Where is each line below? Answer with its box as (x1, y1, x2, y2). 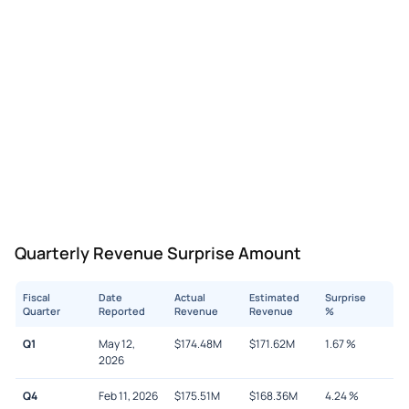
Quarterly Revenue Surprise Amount (15, 241, 301, 264)
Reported (98, 303, 145, 318)
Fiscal (23, 289, 50, 304)
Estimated (249, 289, 300, 304)
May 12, (98, 335, 135, 351)
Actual (173, 289, 205, 304)
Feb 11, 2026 (98, 387, 158, 404)
